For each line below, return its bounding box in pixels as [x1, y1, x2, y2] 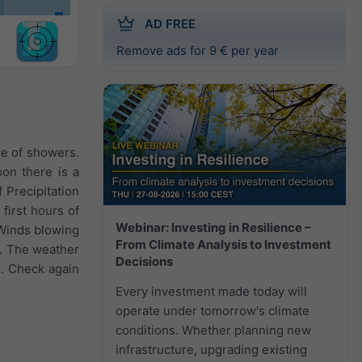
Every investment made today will [116, 283, 307, 299]
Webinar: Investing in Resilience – [116, 219, 311, 235]
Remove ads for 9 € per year [116, 42, 279, 58]
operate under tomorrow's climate [116, 302, 309, 318]
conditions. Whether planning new [116, 322, 311, 338]
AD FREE [145, 15, 196, 32]
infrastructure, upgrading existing [116, 341, 307, 357]
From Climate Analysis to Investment [116, 236, 331, 252]
